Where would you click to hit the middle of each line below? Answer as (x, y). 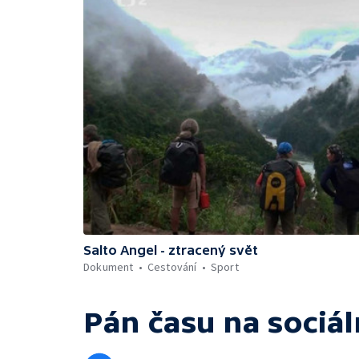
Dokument (109, 267)
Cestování (172, 267)
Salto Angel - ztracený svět (171, 250)
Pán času (149, 323)
